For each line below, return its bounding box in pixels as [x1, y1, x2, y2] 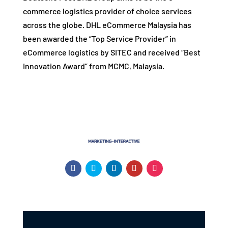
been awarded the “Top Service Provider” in [22, 33, 176, 43]
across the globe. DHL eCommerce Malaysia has [22, 19, 191, 30]
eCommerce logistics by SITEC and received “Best [22, 47, 201, 57]
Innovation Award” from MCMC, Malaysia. [22, 61, 164, 71]
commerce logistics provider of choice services [22, 6, 192, 16]
